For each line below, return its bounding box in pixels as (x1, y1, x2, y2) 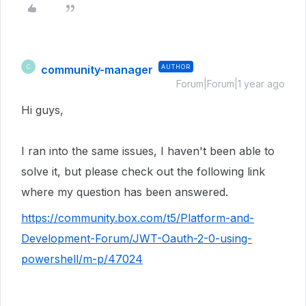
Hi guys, (21, 103, 64, 117)
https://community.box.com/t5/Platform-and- (21, 211, 254, 225)
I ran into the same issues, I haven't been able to (21, 144, 275, 158)
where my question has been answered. (21, 185, 228, 199)
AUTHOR (161, 63, 191, 70)
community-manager (41, 63, 153, 76)
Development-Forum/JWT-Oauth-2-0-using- (21, 232, 252, 245)
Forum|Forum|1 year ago (176, 78, 285, 89)
